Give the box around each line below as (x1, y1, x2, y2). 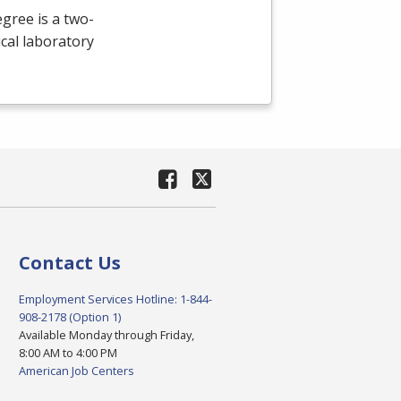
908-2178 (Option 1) (18, 309, 121, 326)
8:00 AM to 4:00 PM (18, 345, 117, 362)
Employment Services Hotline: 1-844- (18, 291, 212, 308)
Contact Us (18, 251, 121, 276)
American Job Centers (18, 363, 134, 380)
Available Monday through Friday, (18, 327, 194, 344)
